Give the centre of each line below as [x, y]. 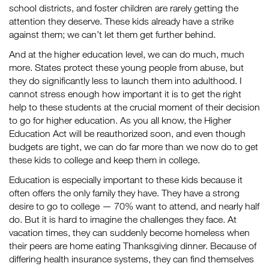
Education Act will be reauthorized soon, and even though [127, 133]
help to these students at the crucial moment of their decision [134, 107]
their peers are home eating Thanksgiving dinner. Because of [133, 246]
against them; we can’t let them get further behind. [112, 34]
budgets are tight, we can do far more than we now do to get [134, 147]
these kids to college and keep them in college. [104, 160]
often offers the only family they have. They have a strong [124, 193]
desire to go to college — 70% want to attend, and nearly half [134, 206]
